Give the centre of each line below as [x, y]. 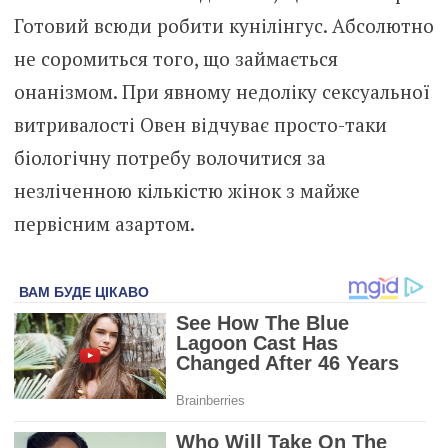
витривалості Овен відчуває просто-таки [200, 124]
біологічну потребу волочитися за [169, 157]
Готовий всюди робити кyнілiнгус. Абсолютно [223, 25]
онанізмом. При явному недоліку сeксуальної [221, 91]
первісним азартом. [104, 223]
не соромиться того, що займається [175, 58]
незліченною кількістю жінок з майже [186, 190]
